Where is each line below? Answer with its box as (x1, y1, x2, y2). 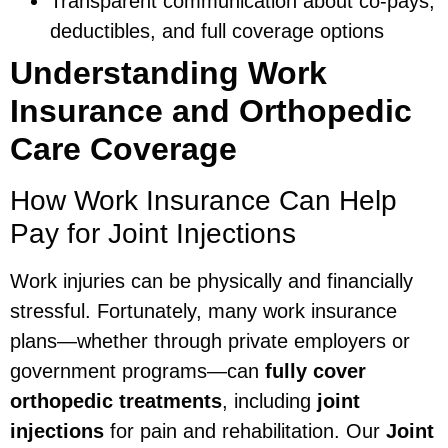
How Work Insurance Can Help (10, 185, 397, 217)
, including (222, 390, 317, 413)
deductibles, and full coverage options (50, 20, 384, 43)
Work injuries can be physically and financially (10, 270, 413, 293)
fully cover (265, 360, 366, 383)
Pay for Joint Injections (10, 218, 296, 250)
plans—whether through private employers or (10, 330, 410, 353)
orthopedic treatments (10, 390, 222, 413)
